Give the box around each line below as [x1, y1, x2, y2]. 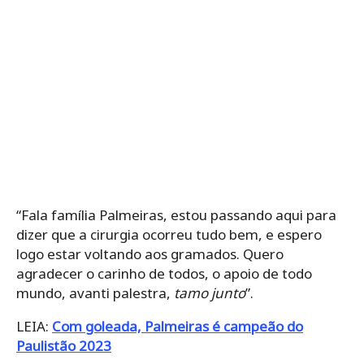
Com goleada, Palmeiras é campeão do [52, 316, 303, 336]
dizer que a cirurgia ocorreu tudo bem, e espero [16, 224, 322, 244]
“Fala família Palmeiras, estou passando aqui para [16, 205, 336, 224]
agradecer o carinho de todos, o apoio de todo [16, 263, 312, 283]
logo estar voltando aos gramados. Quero [16, 244, 284, 263]
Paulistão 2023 [16, 336, 111, 355]
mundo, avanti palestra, [16, 283, 174, 302]
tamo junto [174, 283, 245, 302]
